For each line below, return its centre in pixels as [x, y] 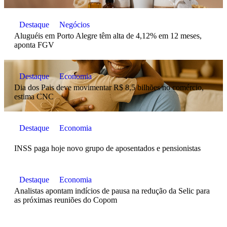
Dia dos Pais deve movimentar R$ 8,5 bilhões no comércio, [109, 87]
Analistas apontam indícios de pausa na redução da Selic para [112, 191]
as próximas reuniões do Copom [66, 200]
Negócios [74, 24]
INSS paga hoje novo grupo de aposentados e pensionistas [107, 148]
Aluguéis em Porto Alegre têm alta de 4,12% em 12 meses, [108, 35]
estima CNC [34, 96]
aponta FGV [34, 45]
